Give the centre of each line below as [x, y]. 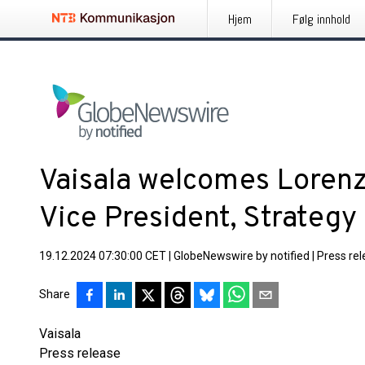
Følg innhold [321, 19]
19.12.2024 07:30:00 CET [103, 256]
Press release [80, 353]
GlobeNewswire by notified [242, 256]
